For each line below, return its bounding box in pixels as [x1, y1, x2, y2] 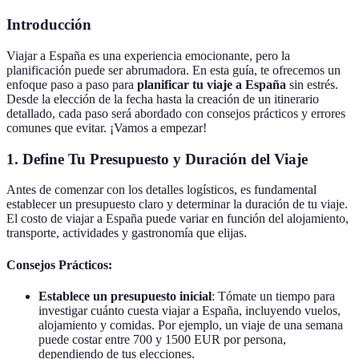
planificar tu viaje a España [137, 77, 286, 91]
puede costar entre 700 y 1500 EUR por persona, [38, 332, 286, 346]
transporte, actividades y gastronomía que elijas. [6, 226, 247, 240]
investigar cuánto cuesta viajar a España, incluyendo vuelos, [38, 303, 341, 317]
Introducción [6, 16, 91, 34]
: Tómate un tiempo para [212, 288, 335, 303]
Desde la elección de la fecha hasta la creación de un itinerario [6, 91, 319, 106]
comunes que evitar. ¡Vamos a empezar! [6, 120, 207, 135]
